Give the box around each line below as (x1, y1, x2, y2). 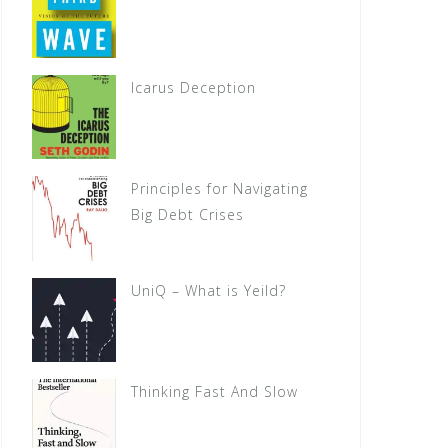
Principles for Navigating (131, 179, 309, 199)
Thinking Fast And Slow (131, 382, 299, 402)
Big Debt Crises (131, 205, 245, 225)
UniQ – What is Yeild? (131, 280, 287, 300)
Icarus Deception (131, 78, 257, 98)
